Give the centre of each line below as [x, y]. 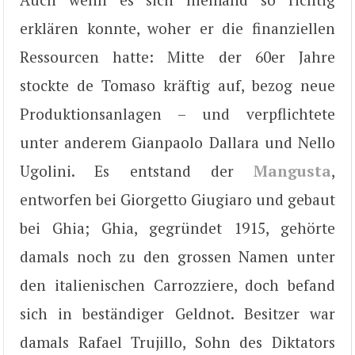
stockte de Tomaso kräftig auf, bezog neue [177, 85]
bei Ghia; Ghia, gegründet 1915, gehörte [177, 227]
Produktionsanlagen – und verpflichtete [177, 113]
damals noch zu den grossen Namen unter [177, 256]
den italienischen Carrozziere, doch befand [177, 284]
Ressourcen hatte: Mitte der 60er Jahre [177, 56]
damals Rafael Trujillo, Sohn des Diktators [177, 342]
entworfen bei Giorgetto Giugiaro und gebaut [177, 199]
